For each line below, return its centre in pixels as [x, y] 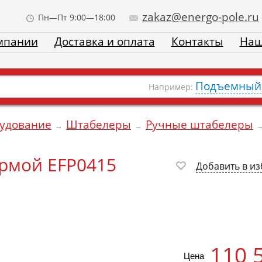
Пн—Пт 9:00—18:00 [77, 17]
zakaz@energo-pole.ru [201, 17]
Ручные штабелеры [199, 125]
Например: [172, 87]
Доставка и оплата [104, 42]
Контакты [197, 42]
